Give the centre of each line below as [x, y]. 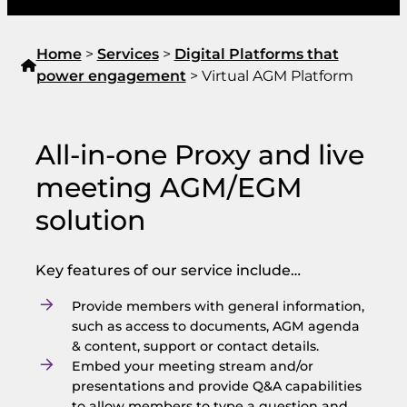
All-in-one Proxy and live [199, 154]
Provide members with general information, [218, 306]
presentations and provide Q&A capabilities [216, 386]
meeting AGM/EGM [169, 187]
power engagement [111, 76]
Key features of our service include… [168, 270]
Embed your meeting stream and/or [192, 366]
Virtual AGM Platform [277, 76]
